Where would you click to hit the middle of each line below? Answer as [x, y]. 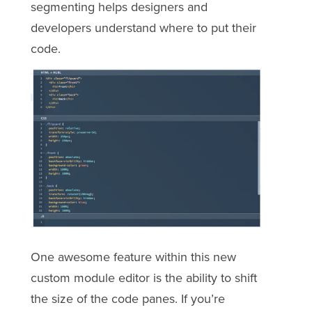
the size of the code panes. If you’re [127, 299]
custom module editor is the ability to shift [143, 278]
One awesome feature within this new [133, 257]
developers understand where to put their [143, 28]
